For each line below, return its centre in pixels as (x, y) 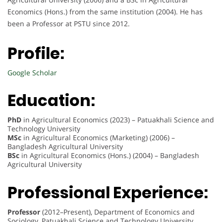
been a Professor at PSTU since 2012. (69, 24)
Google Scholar (32, 72)
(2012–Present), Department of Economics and (117, 212)
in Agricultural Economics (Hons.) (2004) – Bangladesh (109, 156)
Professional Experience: (108, 193)
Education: (51, 101)
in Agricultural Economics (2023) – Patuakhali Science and (118, 120)
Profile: (36, 53)
